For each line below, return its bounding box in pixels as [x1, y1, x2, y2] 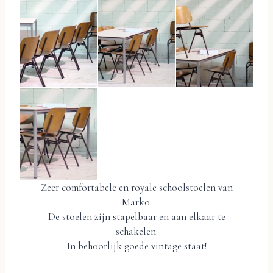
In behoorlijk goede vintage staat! [66, 239, 207, 252]
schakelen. [115, 224, 158, 238]
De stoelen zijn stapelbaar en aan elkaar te [48, 210, 225, 223]
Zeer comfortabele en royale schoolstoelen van [40, 180, 233, 194]
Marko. [121, 195, 152, 208]
